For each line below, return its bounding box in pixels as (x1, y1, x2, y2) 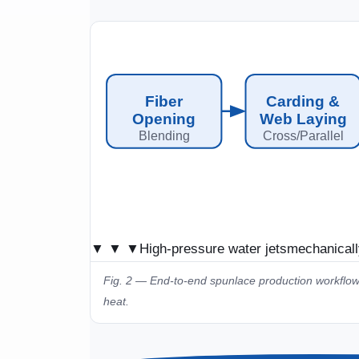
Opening (131, 110, 196, 127)
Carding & (265, 92, 340, 110)
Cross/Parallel (262, 128, 344, 143)
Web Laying (259, 110, 347, 127)
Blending (138, 128, 190, 143)
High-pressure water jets (139, 240, 287, 256)
